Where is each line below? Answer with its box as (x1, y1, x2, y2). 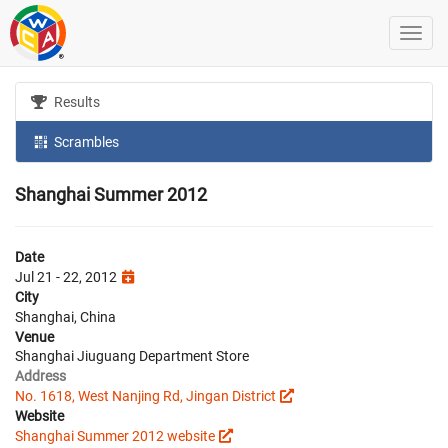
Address (15, 367, 66, 384)
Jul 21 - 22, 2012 (15, 268, 120, 285)
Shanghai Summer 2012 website (15, 427, 215, 444)
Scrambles (51, 133, 120, 150)
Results (51, 94, 101, 110)
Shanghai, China (15, 308, 116, 325)
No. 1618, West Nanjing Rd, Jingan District (15, 387, 276, 404)
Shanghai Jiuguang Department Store (15, 347, 249, 364)
